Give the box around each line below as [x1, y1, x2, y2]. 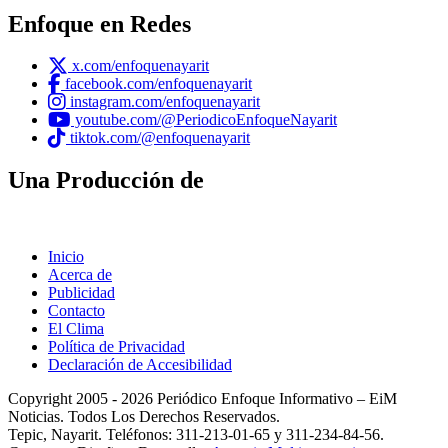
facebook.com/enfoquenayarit [61, 75, 252, 93]
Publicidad [48, 284, 115, 302]
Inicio [48, 248, 84, 266]
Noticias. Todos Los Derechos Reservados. [8, 408, 280, 426]
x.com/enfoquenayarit [68, 57, 209, 75]
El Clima [48, 320, 104, 338]
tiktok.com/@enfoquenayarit [66, 129, 250, 147]
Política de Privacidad [48, 338, 185, 356]
